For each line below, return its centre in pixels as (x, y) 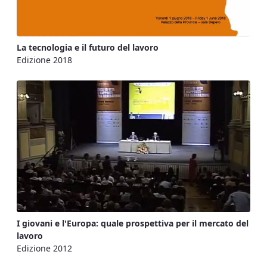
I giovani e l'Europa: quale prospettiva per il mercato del (133, 223)
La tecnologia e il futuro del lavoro (88, 47)
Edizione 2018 (44, 60)
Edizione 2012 (44, 248)
